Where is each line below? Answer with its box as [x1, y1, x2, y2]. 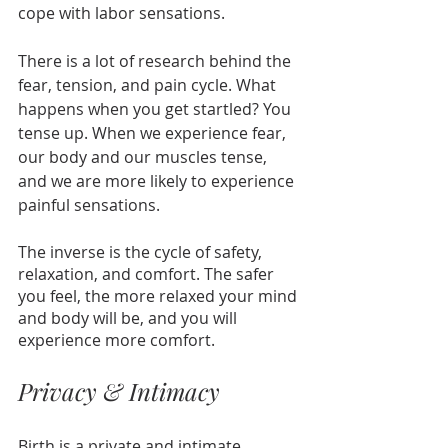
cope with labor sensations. [18, 2, 225, 25]
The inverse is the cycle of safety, [18, 241, 266, 264]
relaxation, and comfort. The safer [18, 263, 278, 286]
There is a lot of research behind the [18, 50, 295, 73]
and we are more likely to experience [18, 170, 298, 193]
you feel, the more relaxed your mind [18, 285, 301, 308]
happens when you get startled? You [18, 98, 295, 121]
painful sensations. [18, 194, 160, 217]
